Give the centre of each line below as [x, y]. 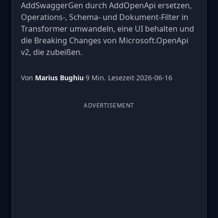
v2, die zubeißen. [52, 52]
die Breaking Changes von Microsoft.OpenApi [105, 40]
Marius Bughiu [59, 78]
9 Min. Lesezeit [110, 78]
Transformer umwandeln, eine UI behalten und [108, 29]
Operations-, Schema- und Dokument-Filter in [105, 17]
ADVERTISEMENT [109, 105]
